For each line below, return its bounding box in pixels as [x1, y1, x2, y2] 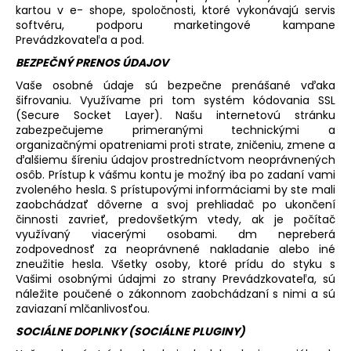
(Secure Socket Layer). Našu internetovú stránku [16, 107, 335, 123]
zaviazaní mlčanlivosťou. [16, 300, 150, 317]
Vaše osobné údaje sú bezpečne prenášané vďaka [16, 77, 335, 93]
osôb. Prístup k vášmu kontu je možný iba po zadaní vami [16, 166, 335, 183]
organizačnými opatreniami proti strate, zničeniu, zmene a [16, 136, 335, 153]
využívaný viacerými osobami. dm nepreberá [16, 226, 335, 242]
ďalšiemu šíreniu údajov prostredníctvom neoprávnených [16, 151, 335, 168]
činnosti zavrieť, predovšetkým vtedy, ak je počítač [16, 211, 335, 227]
